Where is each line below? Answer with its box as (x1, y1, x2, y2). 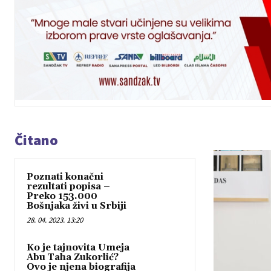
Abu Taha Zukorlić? (27, 251, 119, 263)
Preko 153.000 (27, 190, 97, 202)
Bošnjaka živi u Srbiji (27, 200, 126, 212)
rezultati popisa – (27, 180, 110, 192)
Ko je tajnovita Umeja (27, 241, 129, 253)
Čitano (15, 130, 58, 149)
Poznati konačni (27, 171, 103, 183)
